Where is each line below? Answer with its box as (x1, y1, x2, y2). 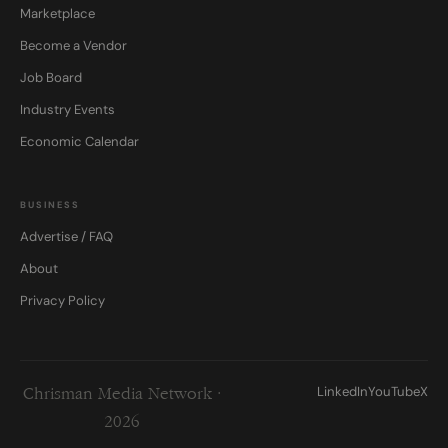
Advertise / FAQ (20, 228, 113, 246)
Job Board (20, 69, 82, 87)
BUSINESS (20, 199, 80, 212)
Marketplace (20, 5, 95, 23)
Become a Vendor (20, 37, 127, 55)
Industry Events (20, 101, 115, 119)
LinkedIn (317, 383, 368, 401)
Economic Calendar (20, 133, 139, 151)
